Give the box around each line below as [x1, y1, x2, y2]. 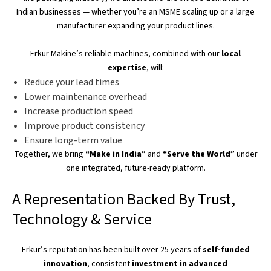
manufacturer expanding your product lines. [56, 20, 215, 32]
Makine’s [51, 48, 83, 60]
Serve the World [166, 148, 230, 160]
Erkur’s [21, 244, 47, 256]
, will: [146, 62, 164, 74]
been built [103, 244, 140, 256]
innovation [44, 258, 87, 270]
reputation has [47, 244, 103, 256]
